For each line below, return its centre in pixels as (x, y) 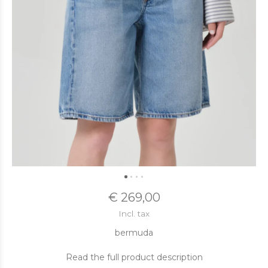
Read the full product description (134, 257)
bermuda (134, 233)
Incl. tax (134, 214)
